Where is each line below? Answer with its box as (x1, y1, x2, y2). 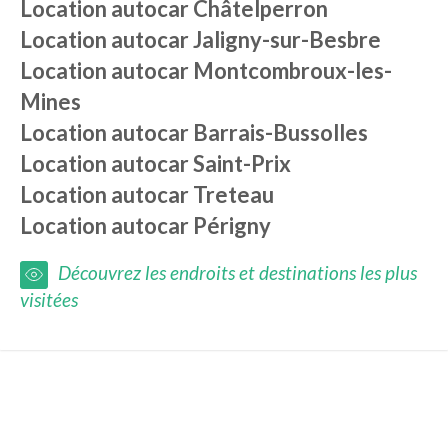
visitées (20, 288, 78, 311)
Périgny (193, 212, 271, 239)
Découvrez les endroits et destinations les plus (58, 260, 417, 284)
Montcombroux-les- (193, 57, 392, 84)
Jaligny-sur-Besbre (193, 26, 381, 53)
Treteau (193, 181, 274, 208)
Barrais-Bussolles (193, 119, 368, 146)
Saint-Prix (193, 150, 291, 177)
